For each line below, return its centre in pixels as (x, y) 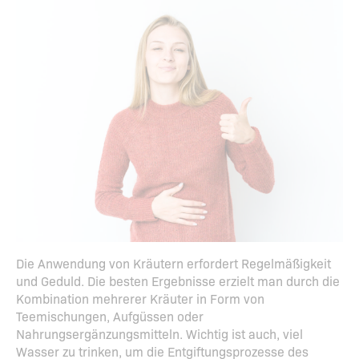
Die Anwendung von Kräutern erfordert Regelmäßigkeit (173, 263)
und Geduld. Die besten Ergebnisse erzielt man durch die (178, 281)
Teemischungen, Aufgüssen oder (110, 316)
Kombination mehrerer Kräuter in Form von (140, 298)
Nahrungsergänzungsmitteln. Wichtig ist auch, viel (159, 334)
